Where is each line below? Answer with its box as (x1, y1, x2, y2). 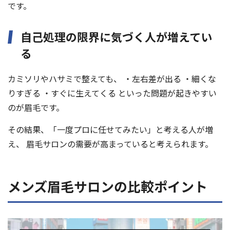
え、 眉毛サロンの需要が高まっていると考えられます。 (8, 138, 213, 150)
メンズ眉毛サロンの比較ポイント (8, 177, 207, 196)
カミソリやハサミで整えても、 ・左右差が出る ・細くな (8, 72, 216, 85)
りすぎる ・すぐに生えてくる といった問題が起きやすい (8, 87, 217, 100)
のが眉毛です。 (8, 101, 64, 114)
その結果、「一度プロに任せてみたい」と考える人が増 (8, 123, 213, 136)
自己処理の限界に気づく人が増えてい (21, 28, 212, 45)
